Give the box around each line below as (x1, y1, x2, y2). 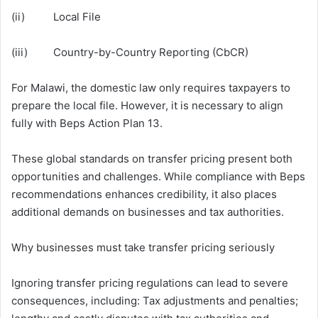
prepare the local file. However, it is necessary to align (11, 99, 283, 112)
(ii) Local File (11, 10, 101, 23)
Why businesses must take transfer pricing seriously (11, 241, 275, 254)
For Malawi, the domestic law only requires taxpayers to (11, 81, 290, 94)
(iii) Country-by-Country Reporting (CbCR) (11, 45, 248, 59)
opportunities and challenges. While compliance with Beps (11, 170, 305, 183)
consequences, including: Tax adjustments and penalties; (11, 294, 298, 307)
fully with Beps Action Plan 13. (11, 116, 163, 130)
